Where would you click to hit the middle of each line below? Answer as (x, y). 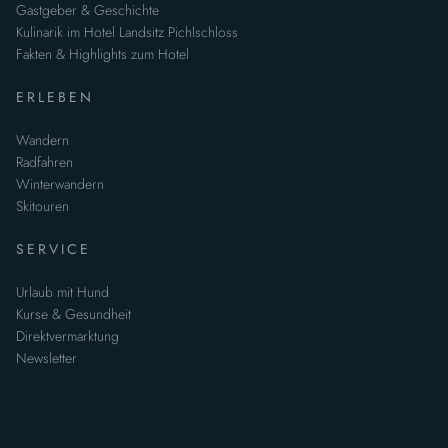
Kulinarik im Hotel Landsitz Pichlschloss (127, 31)
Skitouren (42, 205)
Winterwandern (60, 183)
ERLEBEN (55, 96)
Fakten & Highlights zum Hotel (102, 53)
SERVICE (53, 248)
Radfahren (44, 161)
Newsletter (46, 357)
